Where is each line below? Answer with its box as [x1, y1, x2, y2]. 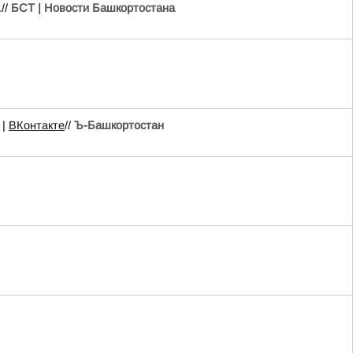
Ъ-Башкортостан [74, 119, 164, 132]
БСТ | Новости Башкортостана [11, 2, 175, 14]
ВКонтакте [9, 119, 65, 132]
